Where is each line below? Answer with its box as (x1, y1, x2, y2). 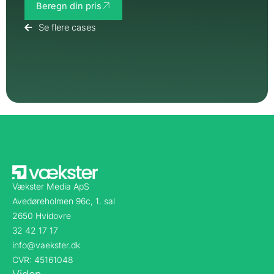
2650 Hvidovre (12, 210, 71, 221)
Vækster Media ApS (12, 181, 89, 191)
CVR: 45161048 (12, 254, 73, 265)
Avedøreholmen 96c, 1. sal (12, 196, 115, 206)
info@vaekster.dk (12, 240, 80, 250)
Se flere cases (38, 21, 96, 33)
